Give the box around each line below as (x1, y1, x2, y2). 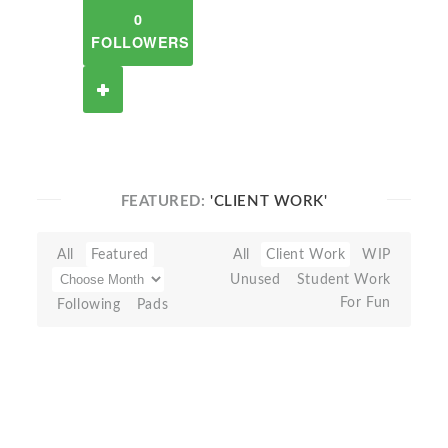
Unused (229, 272, 281, 287)
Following (57, 297, 121, 312)
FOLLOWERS (91, 32, 190, 52)
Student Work (296, 272, 391, 287)
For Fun (339, 295, 391, 310)
